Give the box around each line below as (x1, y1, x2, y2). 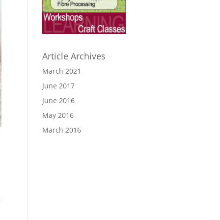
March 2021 (42, 66, 81, 76)
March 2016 (42, 125, 81, 135)
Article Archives (42, 50, 106, 62)
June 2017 (42, 81, 75, 91)
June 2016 (42, 96, 75, 106)
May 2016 (42, 110, 74, 120)
